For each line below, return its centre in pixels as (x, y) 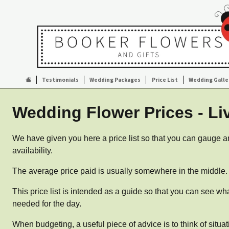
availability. (32, 151)
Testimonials (61, 80)
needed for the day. (47, 204)
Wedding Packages (115, 80)
